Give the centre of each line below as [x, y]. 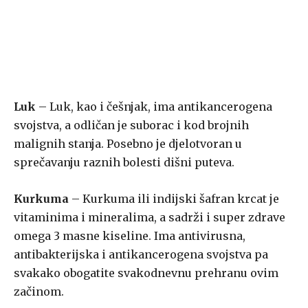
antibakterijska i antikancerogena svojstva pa [141, 255]
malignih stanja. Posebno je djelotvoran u [128, 144]
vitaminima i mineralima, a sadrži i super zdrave [150, 218]
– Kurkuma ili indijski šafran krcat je [174, 199]
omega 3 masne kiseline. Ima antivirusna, [130, 236]
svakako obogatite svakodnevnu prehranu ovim [146, 273]
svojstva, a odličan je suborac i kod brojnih [131, 125]
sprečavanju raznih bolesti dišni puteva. [124, 163]
